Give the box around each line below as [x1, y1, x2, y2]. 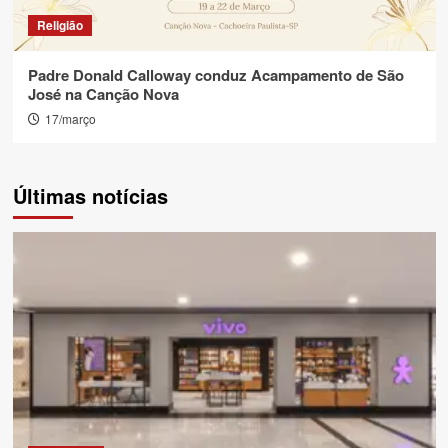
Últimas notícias [12, 181, 168, 210]
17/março [44, 110, 96, 127]
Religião [36, 16, 83, 34]
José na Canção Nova [27, 83, 179, 105]
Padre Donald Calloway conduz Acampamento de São [27, 64, 404, 86]
